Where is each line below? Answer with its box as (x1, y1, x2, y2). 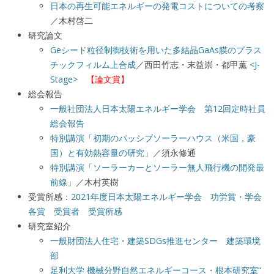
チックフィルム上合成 (50, 59, 136, 71)
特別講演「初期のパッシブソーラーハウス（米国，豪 (50, 132, 256, 144)
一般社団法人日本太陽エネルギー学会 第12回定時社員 (50, 103, 265, 115)
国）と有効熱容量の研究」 (50, 147, 153, 159)
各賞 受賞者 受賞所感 (28, 206, 122, 218)
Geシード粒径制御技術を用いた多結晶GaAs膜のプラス (50, 44, 262, 56)
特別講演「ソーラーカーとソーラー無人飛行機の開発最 (50, 161, 264, 174)
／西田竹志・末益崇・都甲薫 (136, 59, 250, 71)
